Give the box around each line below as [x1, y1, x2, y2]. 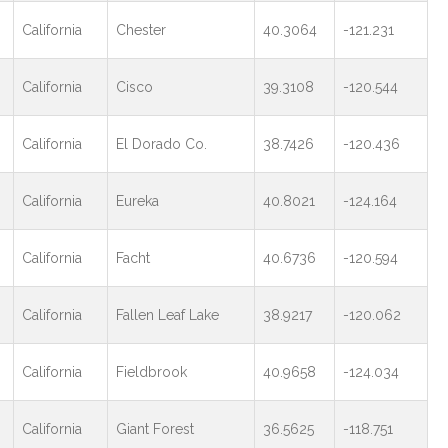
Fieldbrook [115, 364, 187, 380]
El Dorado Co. [115, 136, 207, 152]
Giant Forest [115, 421, 194, 437]
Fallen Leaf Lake [115, 307, 219, 323]
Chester [115, 22, 166, 38]
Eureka [115, 193, 159, 209]
